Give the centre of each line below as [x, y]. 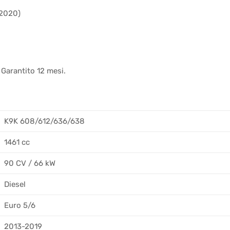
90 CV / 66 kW [30, 164]
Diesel [15, 185]
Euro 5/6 [20, 206]
